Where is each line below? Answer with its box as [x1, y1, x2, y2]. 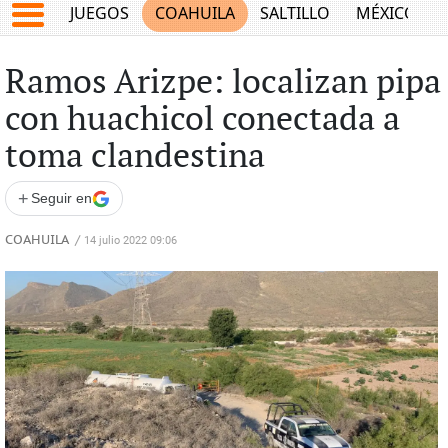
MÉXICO [355, 2, 417, 25]
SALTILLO [260, 2, 331, 25]
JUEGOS [70, 2, 130, 25]
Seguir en [30, 190, 92, 206]
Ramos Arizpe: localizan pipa [4, 63, 441, 103]
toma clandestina [4, 137, 265, 177]
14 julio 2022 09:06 [83, 234, 177, 247]
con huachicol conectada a [4, 100, 400, 140]
